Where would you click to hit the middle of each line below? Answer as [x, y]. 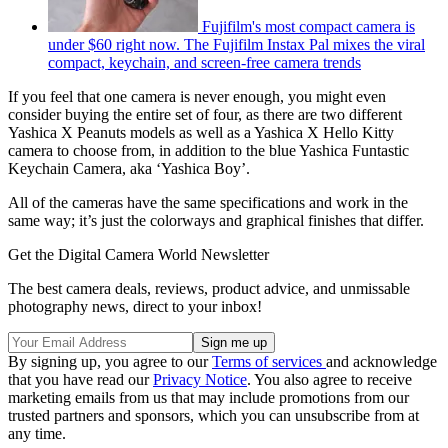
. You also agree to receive [329, 380]
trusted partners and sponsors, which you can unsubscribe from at [213, 416]
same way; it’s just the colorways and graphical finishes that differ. [216, 221]
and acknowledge [381, 362]
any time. [37, 434]
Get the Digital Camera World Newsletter [138, 255]
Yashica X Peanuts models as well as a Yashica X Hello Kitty [201, 133]
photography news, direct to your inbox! [135, 307]
